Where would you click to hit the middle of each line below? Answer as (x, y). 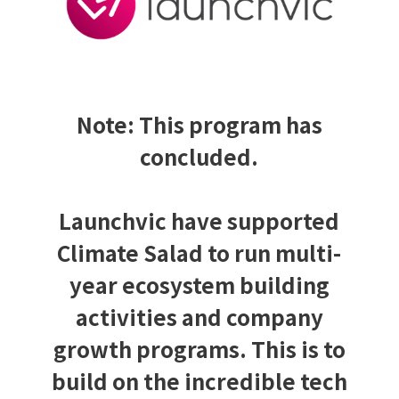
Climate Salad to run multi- (199, 253)
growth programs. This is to (199, 349)
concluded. (199, 157)
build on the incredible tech (199, 381)
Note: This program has (199, 125)
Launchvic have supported (199, 221)
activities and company (199, 317)
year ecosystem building (199, 285)
